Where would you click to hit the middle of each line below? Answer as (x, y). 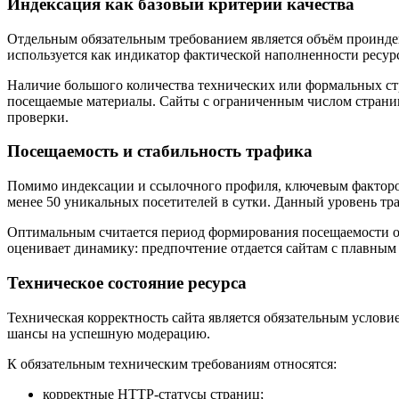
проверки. (38, 117)
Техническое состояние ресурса (127, 282)
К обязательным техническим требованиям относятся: (172, 363)
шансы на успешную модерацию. (109, 333)
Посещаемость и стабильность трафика (160, 151)
